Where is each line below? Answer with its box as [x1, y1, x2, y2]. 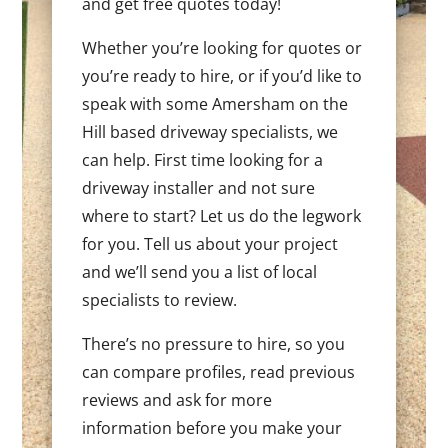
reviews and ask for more [82, 388, 273, 411]
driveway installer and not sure [82, 176, 316, 199]
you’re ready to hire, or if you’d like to [82, 64, 363, 87]
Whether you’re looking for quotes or [82, 36, 363, 59]
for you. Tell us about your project [82, 232, 339, 255]
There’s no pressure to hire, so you [82, 332, 346, 355]
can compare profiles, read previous [82, 360, 356, 383]
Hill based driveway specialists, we [82, 120, 339, 143]
